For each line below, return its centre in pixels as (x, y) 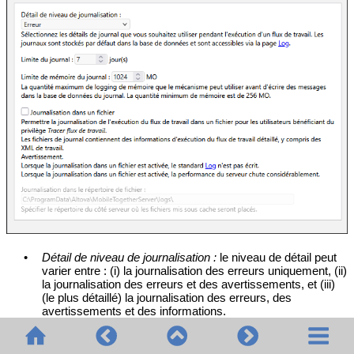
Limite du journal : (87, 325)
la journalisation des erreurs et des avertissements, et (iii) (189, 284)
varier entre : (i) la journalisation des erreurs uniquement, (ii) (195, 271)
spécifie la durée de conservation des (230, 325)
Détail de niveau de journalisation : (130, 258)
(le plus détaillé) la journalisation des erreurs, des (167, 298)
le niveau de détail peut (277, 258)
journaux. (66, 338)
